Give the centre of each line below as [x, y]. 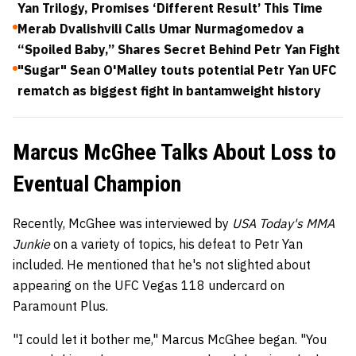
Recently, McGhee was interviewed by [122, 223]
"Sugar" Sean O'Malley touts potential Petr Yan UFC [177, 70]
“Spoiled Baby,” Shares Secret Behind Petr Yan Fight [179, 49]
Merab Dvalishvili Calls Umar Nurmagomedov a [161, 29]
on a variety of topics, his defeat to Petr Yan [178, 244]
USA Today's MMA [283, 223]
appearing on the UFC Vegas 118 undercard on [149, 285]
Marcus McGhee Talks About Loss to [174, 152]
